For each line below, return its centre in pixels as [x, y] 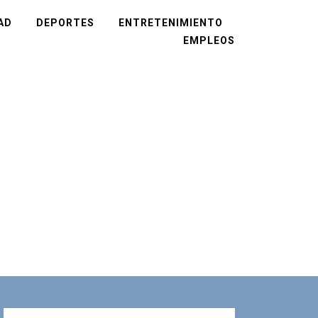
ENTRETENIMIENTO [171, 22]
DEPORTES [65, 22]
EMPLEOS [209, 40]
